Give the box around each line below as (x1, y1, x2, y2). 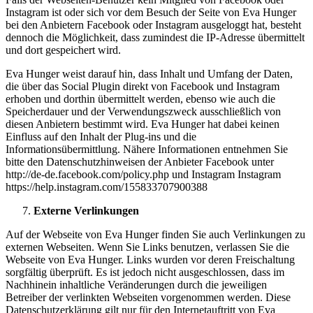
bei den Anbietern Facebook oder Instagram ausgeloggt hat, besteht (6, 18, 301, 31)
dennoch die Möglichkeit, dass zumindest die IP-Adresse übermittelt (6, 31, 305, 43)
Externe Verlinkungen (34, 204, 139, 217)
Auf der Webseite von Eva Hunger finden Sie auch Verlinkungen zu (6, 228, 305, 240)
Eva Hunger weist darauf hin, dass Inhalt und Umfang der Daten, (6, 67, 293, 80)
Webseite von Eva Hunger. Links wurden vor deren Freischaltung (6, 253, 295, 265)
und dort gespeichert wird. (6, 43, 121, 56)
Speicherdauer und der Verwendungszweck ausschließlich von (6, 105, 281, 117)
